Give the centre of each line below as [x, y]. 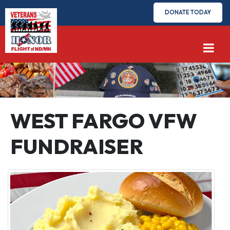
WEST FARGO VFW [103, 121]
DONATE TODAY [188, 12]
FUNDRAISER [77, 147]
